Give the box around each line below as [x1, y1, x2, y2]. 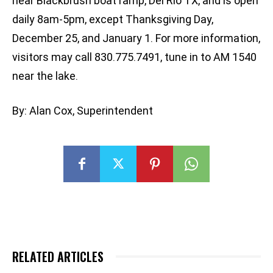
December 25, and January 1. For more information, [12, 32, 260, 45]
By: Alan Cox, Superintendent [12, 104, 153, 118]
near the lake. [12, 69, 78, 83]
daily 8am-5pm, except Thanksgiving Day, [12, 13, 213, 26]
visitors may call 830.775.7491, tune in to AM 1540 [12, 51, 257, 64]
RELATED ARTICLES [12, 247, 104, 266]
